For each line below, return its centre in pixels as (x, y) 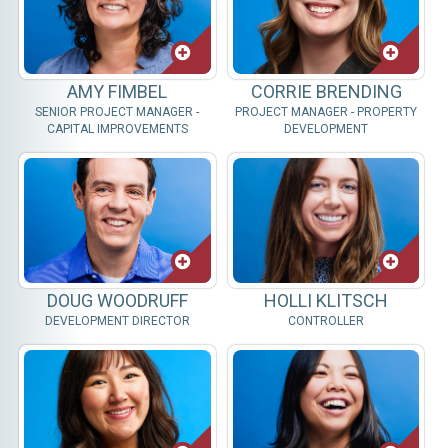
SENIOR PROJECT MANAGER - (117, 111)
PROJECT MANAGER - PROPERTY (326, 111)
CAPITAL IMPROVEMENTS (117, 128)
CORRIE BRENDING (326, 91)
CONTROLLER (326, 320)
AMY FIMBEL (117, 91)
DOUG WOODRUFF (117, 300)
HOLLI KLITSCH (326, 300)
